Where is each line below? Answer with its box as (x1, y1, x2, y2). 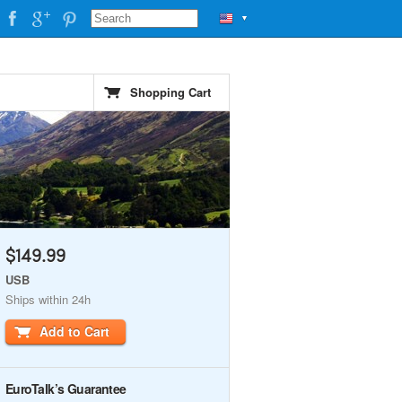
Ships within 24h (5, 291, 91, 308)
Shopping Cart (130, 83, 211, 100)
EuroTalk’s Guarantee (5, 380, 127, 398)
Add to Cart (39, 322, 109, 340)
